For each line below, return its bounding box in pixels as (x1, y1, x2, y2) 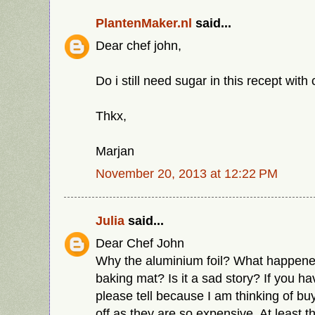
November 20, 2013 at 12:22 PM (96, 166, 278, 181)
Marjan (96, 143, 134, 159)
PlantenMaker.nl (96, 15, 192, 31)
